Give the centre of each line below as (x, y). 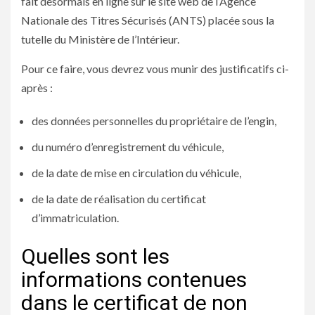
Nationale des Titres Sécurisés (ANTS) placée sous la (148, 20)
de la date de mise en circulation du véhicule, (136, 172)
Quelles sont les (95, 256)
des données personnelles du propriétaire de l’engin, (154, 120)
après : (37, 87)
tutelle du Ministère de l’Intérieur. (100, 39)
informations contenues (134, 279)
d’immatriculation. (75, 217)
